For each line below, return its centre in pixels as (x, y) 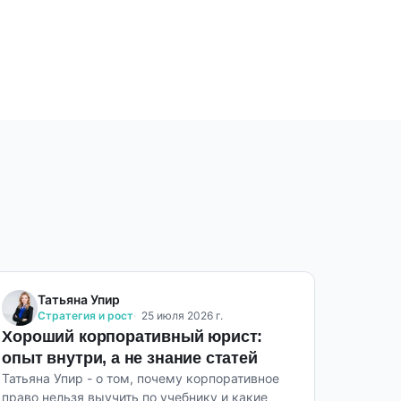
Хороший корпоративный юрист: (132, 337)
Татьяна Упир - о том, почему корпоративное (141, 378)
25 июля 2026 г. (183, 316)
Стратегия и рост (86, 316)
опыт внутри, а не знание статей (130, 358)
